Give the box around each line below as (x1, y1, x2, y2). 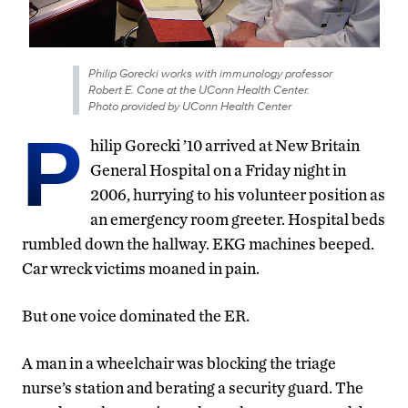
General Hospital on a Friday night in (90, 160, 346, 180)
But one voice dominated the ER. (22, 306, 250, 326)
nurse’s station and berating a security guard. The (22, 378, 363, 398)
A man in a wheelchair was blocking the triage (22, 353, 336, 373)
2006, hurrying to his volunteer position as (90, 185, 385, 205)
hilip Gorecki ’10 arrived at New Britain (90, 136, 360, 156)
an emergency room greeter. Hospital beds (90, 209, 385, 229)
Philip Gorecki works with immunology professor (87, 65, 332, 83)
